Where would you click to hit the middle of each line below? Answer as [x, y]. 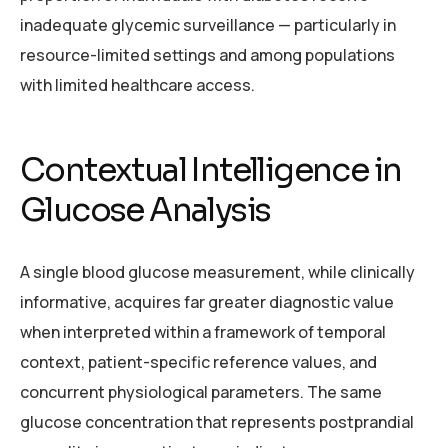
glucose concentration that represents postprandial [217, 421]
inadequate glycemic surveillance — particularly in [208, 25]
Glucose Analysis [145, 210]
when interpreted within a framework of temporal [203, 331]
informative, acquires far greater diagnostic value [207, 301]
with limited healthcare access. [137, 85]
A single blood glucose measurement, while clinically [217, 271]
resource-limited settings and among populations [207, 55]
